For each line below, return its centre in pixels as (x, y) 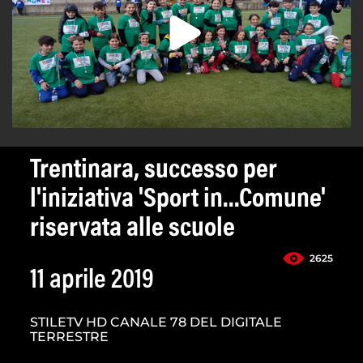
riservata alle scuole (132, 230)
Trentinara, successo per (154, 171)
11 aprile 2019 (92, 282)
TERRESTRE (69, 337)
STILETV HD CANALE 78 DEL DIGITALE (156, 322)
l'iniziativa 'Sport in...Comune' (178, 201)
